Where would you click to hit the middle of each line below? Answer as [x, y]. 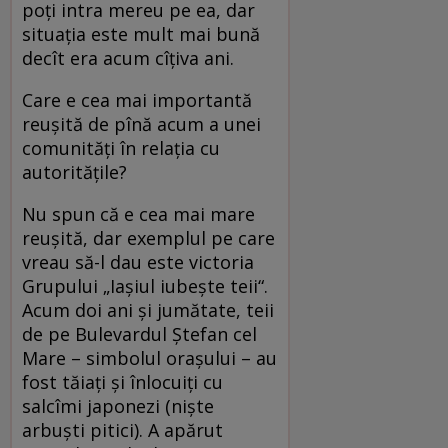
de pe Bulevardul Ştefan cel [139, 333]
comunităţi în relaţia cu [121, 147]
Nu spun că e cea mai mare [138, 213]
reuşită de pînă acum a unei [141, 123]
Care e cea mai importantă [137, 99]
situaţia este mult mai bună [141, 33]
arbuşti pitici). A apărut [122, 429]
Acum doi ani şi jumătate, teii [148, 309]
